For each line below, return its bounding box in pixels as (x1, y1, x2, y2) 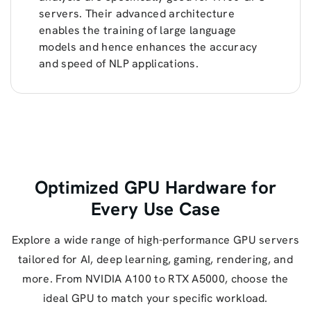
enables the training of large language (39, 22, 237, 37)
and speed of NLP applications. (39, 56, 199, 71)
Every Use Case (90, 196, 221, 221)
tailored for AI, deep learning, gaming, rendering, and (17, 251, 294, 267)
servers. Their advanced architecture (39, 6, 235, 21)
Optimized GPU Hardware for (34, 175, 277, 199)
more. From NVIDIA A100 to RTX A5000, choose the (22, 271, 289, 286)
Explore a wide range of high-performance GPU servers (11, 232, 300, 247)
